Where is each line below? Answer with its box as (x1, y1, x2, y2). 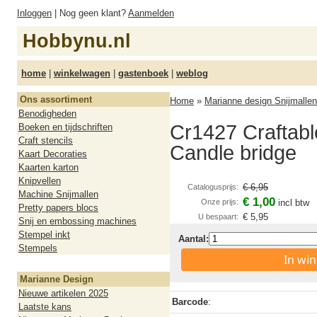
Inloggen (17, 8, 52, 18)
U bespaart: (198, 212, 238, 221)
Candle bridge (170, 142, 296, 164)
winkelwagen (54, 67, 110, 79)
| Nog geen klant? (52, 8, 128, 18)
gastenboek (118, 67, 168, 79)
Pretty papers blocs (18, 202, 98, 213)
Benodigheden (18, 108, 76, 119)
